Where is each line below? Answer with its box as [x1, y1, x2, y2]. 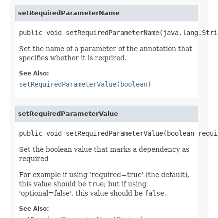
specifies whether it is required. [19, 54, 127, 62]
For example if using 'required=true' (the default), [19, 170, 189, 179]
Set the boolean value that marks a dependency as [19, 145, 189, 153]
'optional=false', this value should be [19, 189, 145, 197]
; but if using [104, 180, 146, 188]
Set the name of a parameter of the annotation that [19, 44, 192, 53]
